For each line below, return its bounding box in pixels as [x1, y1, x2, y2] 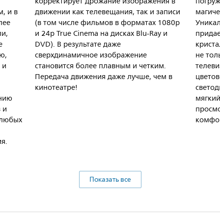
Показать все [89, 174, 131, 186]
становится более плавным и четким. [35, 60, 166, 73]
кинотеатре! [35, 82, 78, 94]
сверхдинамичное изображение [35, 49, 147, 62]
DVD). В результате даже [35, 38, 121, 51]
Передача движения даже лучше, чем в [35, 71, 172, 83]
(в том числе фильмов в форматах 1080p [35, 17, 180, 29]
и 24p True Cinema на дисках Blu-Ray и [35, 27, 167, 40]
